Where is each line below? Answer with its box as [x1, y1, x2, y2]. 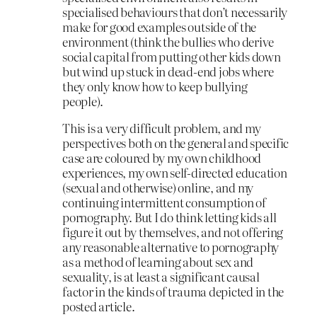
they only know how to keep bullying [62, 77, 248, 96]
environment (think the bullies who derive [62, 33, 275, 51]
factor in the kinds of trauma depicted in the [62, 282, 284, 300]
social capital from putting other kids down [62, 47, 281, 66]
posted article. [62, 296, 135, 315]
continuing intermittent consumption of [62, 192, 266, 211]
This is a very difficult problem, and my [62, 118, 261, 137]
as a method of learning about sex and [62, 252, 254, 270]
